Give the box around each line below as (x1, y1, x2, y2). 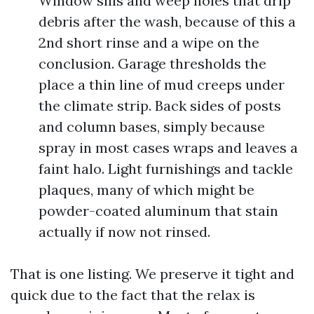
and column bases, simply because (39, 118, 265, 135)
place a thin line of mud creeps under (39, 76, 285, 93)
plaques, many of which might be (39, 181, 254, 198)
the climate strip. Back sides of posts (39, 97, 281, 114)
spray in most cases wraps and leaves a (39, 139, 298, 156)
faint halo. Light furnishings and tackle (39, 160, 293, 177)
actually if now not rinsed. (39, 223, 210, 240)
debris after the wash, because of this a (39, 13, 296, 30)
